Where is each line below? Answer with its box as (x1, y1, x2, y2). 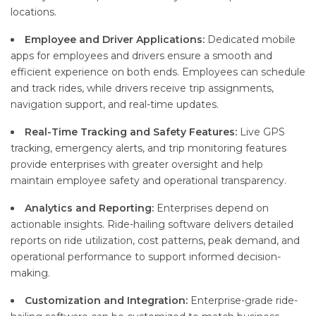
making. (11, 267, 50, 280)
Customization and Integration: (25, 294, 188, 308)
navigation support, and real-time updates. (11, 98, 219, 111)
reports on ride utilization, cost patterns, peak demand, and (11, 234, 300, 248)
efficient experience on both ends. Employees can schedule (11, 66, 305, 79)
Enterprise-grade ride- (188, 294, 298, 308)
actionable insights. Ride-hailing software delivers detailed (11, 218, 293, 231)
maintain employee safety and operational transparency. (11, 174, 286, 188)
